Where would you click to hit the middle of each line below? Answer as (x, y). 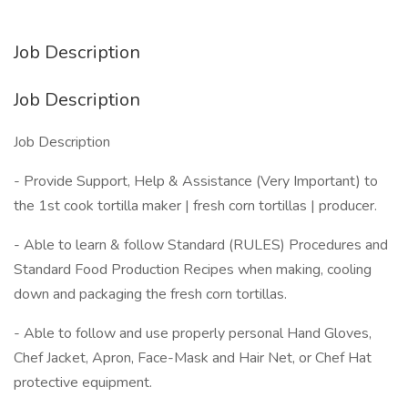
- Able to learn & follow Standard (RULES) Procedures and (201, 245)
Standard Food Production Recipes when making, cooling (193, 270)
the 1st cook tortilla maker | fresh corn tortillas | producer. (195, 206)
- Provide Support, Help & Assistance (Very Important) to (196, 181)
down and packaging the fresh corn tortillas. (150, 294)
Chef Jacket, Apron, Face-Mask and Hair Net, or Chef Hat (193, 358)
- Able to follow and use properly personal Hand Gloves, (193, 333)
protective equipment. (83, 382)
